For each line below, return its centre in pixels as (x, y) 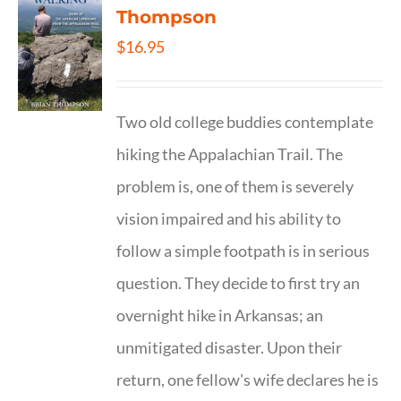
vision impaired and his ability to (229, 218)
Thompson (167, 17)
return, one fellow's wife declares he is (248, 380)
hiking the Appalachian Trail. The (230, 154)
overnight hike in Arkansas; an (220, 315)
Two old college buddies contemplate (245, 122)
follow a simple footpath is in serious (243, 251)
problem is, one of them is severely (235, 186)
